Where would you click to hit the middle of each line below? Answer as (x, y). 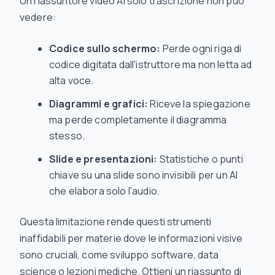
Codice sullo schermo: (105, 48)
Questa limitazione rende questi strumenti (116, 222)
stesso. (67, 136)
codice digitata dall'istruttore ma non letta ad (151, 64)
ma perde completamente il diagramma (138, 120)
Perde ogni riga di (201, 48)
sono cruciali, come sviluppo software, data (119, 255)
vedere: (38, 17)
